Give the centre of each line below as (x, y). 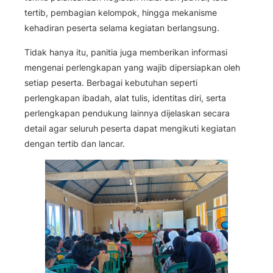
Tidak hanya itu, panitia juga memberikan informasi (126, 52)
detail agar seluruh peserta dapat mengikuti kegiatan (130, 128)
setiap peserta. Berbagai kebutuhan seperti (111, 82)
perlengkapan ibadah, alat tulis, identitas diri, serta (125, 97)
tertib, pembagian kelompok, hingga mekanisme (121, 13)
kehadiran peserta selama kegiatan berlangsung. (122, 28)
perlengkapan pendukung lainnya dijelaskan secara (127, 113)
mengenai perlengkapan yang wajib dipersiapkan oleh (132, 67)
